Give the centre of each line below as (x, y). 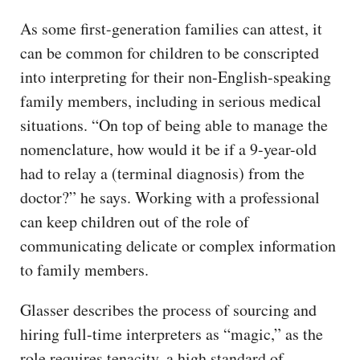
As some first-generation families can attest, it (171, 28)
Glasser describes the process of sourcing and (168, 309)
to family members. (87, 269)
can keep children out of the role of (135, 221)
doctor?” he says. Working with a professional (170, 197)
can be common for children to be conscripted (170, 52)
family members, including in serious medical (171, 100)
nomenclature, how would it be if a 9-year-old (168, 149)
